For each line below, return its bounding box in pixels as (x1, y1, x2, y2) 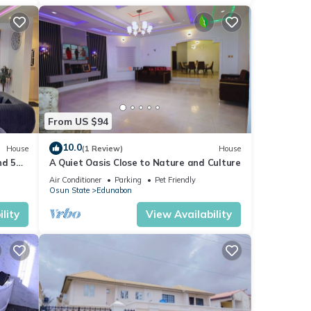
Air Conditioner (49, 175, 101, 185)
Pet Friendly (154, 175, 196, 185)
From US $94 (47, 115, 108, 128)
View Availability (146, 208, 232, 221)
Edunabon (96, 185, 132, 196)
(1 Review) (81, 143, 123, 153)
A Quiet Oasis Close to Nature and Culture (49, 157, 241, 169)
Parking (114, 175, 142, 185)
